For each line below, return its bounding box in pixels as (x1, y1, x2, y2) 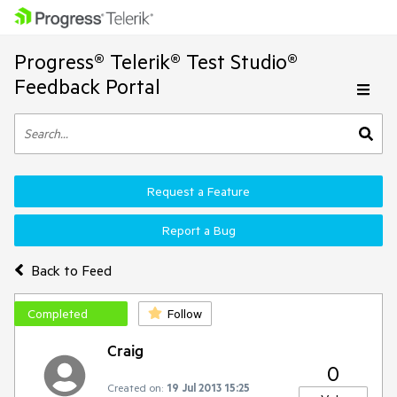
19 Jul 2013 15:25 (167, 380, 250, 394)
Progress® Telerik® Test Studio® (14, 49, 298, 74)
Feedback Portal (14, 74, 160, 99)
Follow (167, 306, 202, 322)
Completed (27, 306, 88, 322)
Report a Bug (161, 222, 236, 238)
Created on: (107, 380, 163, 394)
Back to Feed (30, 261, 112, 279)
